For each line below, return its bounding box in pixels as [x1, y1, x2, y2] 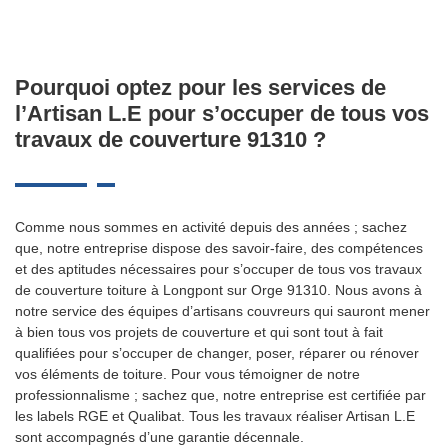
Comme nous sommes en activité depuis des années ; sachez [15, 219, 407, 235]
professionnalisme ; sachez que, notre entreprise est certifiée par [15, 387, 426, 403]
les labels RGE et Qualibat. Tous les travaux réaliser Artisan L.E [15, 408, 415, 424]
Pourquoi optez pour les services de [15, 75, 386, 100]
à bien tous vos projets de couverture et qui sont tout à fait [15, 324, 383, 340]
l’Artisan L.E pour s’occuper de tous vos [15, 101, 429, 126]
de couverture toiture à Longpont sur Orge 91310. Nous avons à [15, 282, 422, 298]
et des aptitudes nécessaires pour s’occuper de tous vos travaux [15, 261, 422, 277]
